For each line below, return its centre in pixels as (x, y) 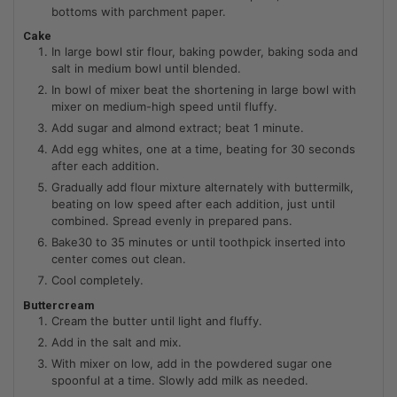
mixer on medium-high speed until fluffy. (164, 107)
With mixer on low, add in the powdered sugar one (192, 363)
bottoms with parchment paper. (139, 11)
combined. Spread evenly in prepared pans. (172, 221)
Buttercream (59, 305)
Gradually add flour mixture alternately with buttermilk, (202, 187)
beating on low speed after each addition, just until (193, 204)
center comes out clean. (119, 259)
